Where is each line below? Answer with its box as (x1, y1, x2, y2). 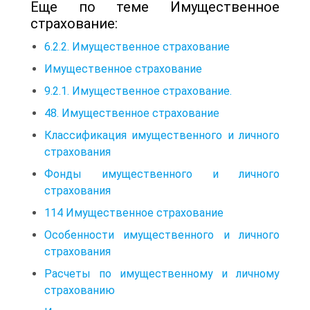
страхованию (44, 283, 115, 297)
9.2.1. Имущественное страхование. (44, 84, 232, 98)
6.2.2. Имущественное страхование (44, 39, 230, 53)
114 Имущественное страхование (44, 206, 224, 219)
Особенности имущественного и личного (44, 228, 280, 241)
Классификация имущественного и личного (44, 128, 280, 142)
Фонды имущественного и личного (44, 167, 280, 181)
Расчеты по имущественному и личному (44, 266, 280, 280)
